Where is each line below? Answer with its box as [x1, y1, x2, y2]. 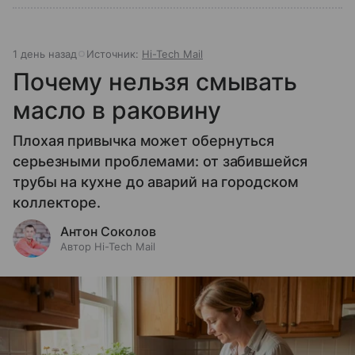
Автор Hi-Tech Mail [60, 239, 155, 253]
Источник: [86, 47, 142, 60]
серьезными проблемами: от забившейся [13, 152, 307, 170]
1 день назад [13, 47, 77, 60]
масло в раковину [13, 95, 221, 124]
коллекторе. [13, 193, 101, 211]
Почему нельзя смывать [13, 67, 297, 96]
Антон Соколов [60, 223, 156, 239]
